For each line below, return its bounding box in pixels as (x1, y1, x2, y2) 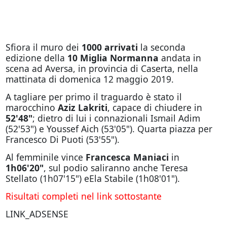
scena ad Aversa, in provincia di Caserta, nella (5, 62, 198, 74)
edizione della (5, 52, 67, 64)
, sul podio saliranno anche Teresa (43, 162, 188, 174)
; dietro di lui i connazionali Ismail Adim (32, 112, 200, 124)
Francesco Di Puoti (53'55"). (5, 133, 120, 145)
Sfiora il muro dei (5, 41, 82, 53)
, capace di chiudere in (107, 101, 202, 113)
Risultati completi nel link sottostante (5, 190, 162, 202)
